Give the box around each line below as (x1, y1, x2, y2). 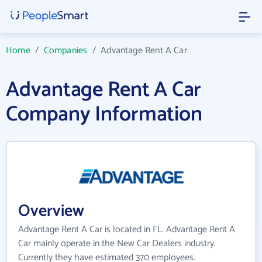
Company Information (6, 97, 202, 132)
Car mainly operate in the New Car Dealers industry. (18, 236, 216, 252)
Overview (18, 198, 84, 225)
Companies (43, 43, 88, 58)
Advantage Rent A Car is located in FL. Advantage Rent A (18, 222, 235, 238)
